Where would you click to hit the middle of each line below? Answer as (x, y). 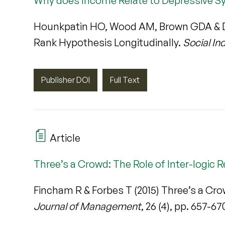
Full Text (125, 80)
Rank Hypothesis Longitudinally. (108, 42)
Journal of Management (88, 206)
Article (64, 138)
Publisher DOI (66, 80)
